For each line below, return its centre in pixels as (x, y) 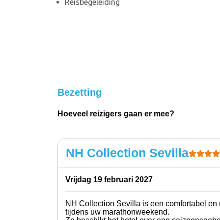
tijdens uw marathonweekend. (117, 212)
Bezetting (80, 92)
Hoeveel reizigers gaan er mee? (116, 113)
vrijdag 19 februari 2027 (111, 180)
